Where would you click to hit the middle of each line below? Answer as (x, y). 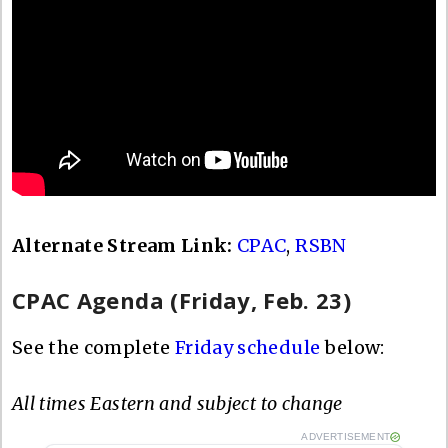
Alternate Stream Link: (122, 245)
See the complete (93, 347)
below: (352, 347)
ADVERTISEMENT (345, 436)
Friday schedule (247, 347)
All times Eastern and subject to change (177, 403)
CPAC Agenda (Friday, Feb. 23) (182, 299)
